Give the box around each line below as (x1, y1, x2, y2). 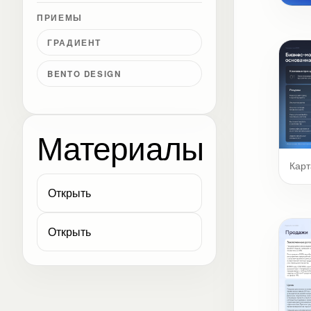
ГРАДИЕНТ (47, 36, 102, 49)
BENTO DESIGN (47, 67, 121, 80)
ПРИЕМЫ (37, 12, 83, 24)
